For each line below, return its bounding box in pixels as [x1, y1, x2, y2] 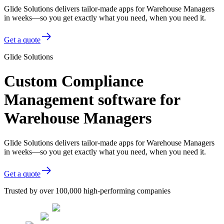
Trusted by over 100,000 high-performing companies [4, 186, 170, 195]
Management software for [4, 90, 180, 109]
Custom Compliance [4, 72, 143, 90]
